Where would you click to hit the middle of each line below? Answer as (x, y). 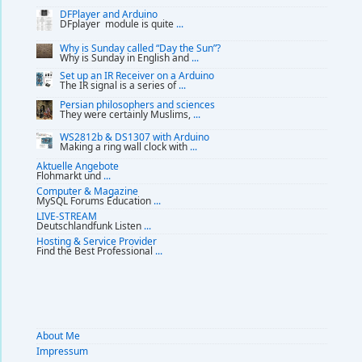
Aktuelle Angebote (78, 166)
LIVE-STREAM (67, 217)
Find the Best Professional (96, 251)
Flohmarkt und (70, 176)
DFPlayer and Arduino (109, 14)
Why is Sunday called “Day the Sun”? (140, 48)
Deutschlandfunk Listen (90, 226)
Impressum (62, 351)
